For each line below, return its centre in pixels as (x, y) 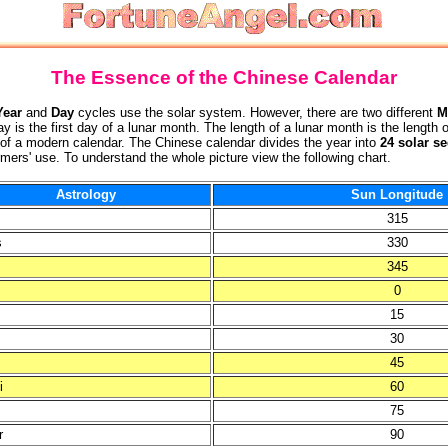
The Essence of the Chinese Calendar (224, 77)
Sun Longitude (397, 194)
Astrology (85, 194)
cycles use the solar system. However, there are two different (255, 112)
